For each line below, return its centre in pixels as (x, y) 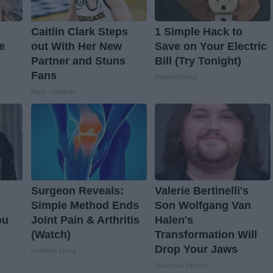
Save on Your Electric (211, 46)
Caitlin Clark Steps (79, 31)
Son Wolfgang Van (203, 205)
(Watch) (51, 234)
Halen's (174, 220)
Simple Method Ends (85, 205)
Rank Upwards (53, 91)
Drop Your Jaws (196, 249)
